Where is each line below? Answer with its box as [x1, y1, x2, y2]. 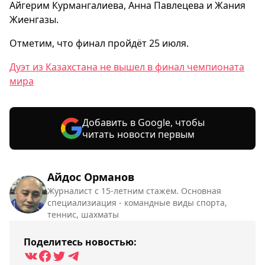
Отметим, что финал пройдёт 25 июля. [9, 37, 189, 50]
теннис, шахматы [47, 209, 119, 220]
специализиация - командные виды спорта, [47, 197, 227, 208]
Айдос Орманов [47, 170, 134, 184]
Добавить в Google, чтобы [82, 116, 205, 129]
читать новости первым [82, 128, 195, 141]
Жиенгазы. [9, 13, 59, 26]
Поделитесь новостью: [24, 235, 137, 248]
